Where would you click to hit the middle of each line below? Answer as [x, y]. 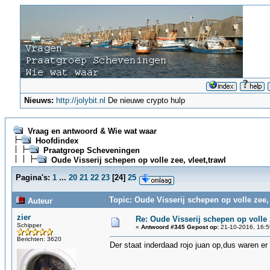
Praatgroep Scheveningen [92, 150]
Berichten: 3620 [39, 239]
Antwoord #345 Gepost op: [180, 227]
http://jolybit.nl [81, 100]
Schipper [29, 225]
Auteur [39, 201]
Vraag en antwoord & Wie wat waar [92, 131]
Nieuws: [39, 100]
